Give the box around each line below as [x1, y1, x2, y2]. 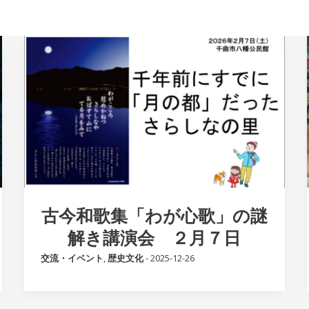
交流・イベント [40, 251, 103, 264]
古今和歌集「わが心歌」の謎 [41, 203, 268, 227]
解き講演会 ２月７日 [68, 225, 241, 249]
